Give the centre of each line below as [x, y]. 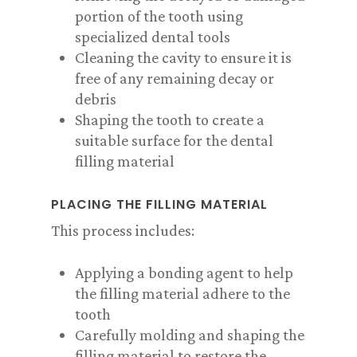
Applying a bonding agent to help [184, 273]
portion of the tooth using [159, 16]
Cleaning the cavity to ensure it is [183, 57]
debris [96, 99]
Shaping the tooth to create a [170, 120]
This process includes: [123, 230]
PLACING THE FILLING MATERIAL [159, 204]
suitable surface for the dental [174, 140]
